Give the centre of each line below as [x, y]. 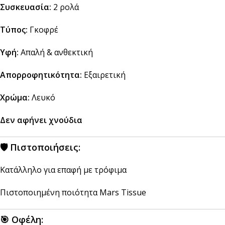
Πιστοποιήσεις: [45, 147]
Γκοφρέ [43, 29]
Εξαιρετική [104, 75]
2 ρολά [65, 7]
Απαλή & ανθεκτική [56, 52]
